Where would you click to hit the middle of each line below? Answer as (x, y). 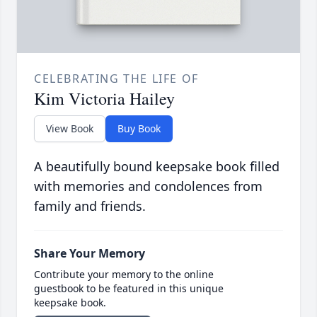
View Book (70, 128)
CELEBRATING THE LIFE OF (116, 78)
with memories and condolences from (148, 186)
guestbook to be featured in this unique (129, 288)
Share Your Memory (90, 253)
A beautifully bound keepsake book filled (157, 166)
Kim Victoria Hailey (104, 98)
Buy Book (139, 128)
